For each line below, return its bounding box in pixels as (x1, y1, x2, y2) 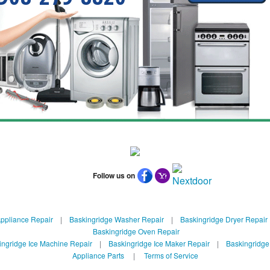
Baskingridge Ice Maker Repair (108, 238, 210, 248)
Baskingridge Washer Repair (69, 214, 164, 224)
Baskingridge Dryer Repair (180, 214, 268, 224)
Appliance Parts (72, 250, 124, 260)
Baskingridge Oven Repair (92, 226, 180, 236)
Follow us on (93, 169, 136, 181)
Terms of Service (143, 250, 198, 260)
